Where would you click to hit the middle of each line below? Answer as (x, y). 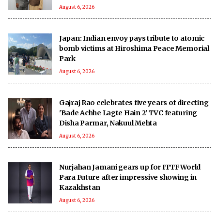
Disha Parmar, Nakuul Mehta (108, 123)
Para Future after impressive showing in (128, 177)
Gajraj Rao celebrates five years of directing (134, 102)
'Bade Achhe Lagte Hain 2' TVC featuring (128, 113)
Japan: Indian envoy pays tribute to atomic (132, 38)
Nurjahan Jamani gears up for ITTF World (130, 167)
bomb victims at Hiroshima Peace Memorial (134, 48)
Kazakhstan (80, 187)
